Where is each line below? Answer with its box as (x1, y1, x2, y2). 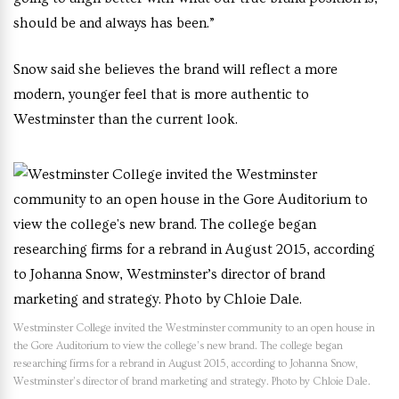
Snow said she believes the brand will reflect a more (13, 61, 338, 77)
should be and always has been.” (13, 15, 215, 31)
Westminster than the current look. (13, 111, 238, 127)
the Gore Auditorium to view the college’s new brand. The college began (13, 340, 343, 352)
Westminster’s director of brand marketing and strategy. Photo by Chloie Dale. (13, 376, 370, 387)
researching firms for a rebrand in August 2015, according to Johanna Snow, (13, 358, 357, 370)
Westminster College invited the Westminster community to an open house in (13, 322, 375, 334)
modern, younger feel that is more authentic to (13, 86, 309, 102)
